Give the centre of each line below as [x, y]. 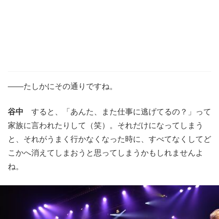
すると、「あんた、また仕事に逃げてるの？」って [117, 111]
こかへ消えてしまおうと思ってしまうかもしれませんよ [106, 153]
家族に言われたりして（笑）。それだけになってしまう [106, 125]
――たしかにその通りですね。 [63, 86]
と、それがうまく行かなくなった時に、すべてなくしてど [109, 139]
